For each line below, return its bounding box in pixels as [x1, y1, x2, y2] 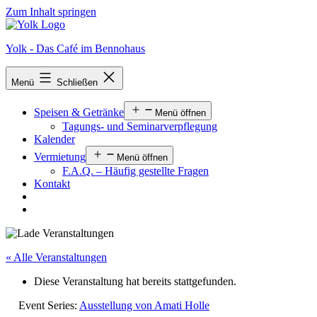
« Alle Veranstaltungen [6, 251, 107, 263]
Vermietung [34, 151, 86, 163]
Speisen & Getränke [34, 106, 124, 118]
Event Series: [18, 299, 79, 311]
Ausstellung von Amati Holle [79, 299, 209, 311]
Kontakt [34, 178, 70, 190]
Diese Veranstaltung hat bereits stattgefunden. [34, 275, 236, 287]
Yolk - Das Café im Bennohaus [6, 42, 145, 54]
